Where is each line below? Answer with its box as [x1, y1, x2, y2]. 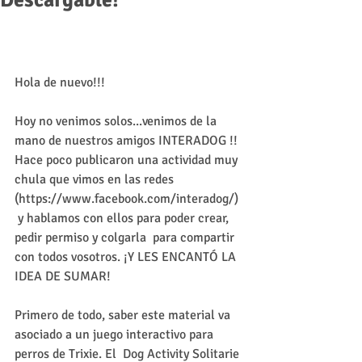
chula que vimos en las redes [15, 171, 177, 187]
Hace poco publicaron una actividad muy [15, 152, 241, 168]
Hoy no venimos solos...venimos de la [15, 113, 220, 129]
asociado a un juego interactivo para [15, 326, 217, 343]
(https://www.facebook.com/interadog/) [15, 191, 242, 207]
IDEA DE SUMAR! [15, 268, 111, 284]
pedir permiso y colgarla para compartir [15, 229, 238, 246]
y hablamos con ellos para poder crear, [15, 210, 232, 226]
